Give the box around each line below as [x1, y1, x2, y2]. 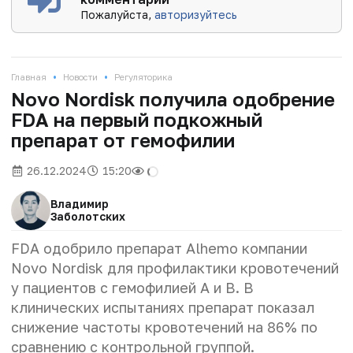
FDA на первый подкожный [11, 108, 262, 132]
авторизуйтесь [154, 8, 238, 22]
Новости [63, 72, 98, 83]
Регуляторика [114, 72, 173, 83]
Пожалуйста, [80, 8, 155, 22]
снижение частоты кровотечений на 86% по [11, 318, 318, 336]
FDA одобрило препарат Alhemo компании [11, 240, 307, 258]
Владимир [50, 197, 109, 211]
